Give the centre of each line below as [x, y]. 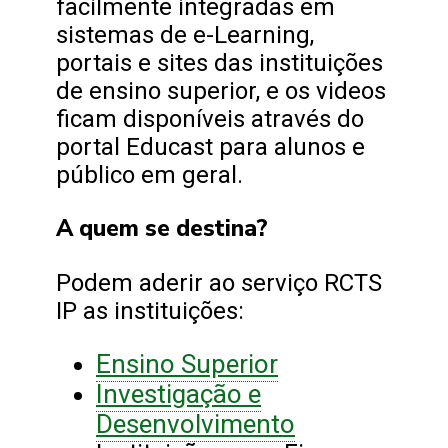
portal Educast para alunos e [210, 147]
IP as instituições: [150, 311]
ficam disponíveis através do [210, 119]
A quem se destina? [162, 229]
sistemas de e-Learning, [185, 35]
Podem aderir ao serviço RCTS [219, 283]
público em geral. [149, 175]
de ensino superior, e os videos [221, 91]
